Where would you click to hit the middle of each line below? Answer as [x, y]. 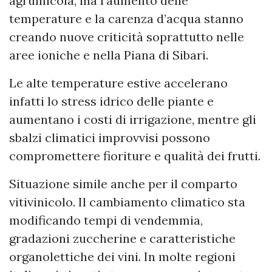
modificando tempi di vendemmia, [106, 220]
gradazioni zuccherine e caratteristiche [122, 238]
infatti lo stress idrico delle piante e [111, 101]
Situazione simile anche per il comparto [123, 183]
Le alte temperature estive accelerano [118, 83]
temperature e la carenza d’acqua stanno [126, 18]
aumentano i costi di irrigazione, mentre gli [133, 119]
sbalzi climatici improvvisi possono [110, 137]
